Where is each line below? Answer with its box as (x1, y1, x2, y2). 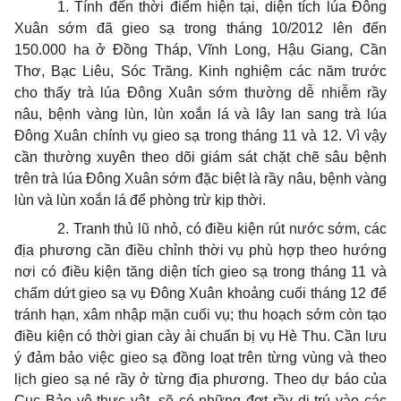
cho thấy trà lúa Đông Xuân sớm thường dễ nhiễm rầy (14, 85, 387, 100)
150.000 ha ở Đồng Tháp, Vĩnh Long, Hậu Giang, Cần (14, 42, 387, 57)
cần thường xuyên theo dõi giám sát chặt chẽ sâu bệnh (14, 149, 387, 165)
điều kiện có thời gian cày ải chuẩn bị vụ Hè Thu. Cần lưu (14, 328, 387, 344)
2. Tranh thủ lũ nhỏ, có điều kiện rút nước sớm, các (57, 221, 387, 236)
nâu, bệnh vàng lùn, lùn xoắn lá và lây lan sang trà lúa (14, 107, 387, 122)
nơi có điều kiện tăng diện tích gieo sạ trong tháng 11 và (14, 264, 387, 279)
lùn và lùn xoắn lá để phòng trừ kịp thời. (14, 192, 266, 208)
